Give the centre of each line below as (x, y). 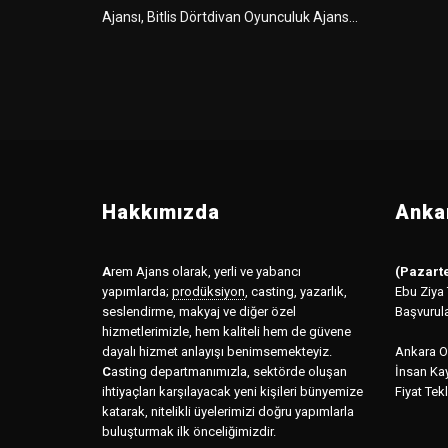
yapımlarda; (135, 291)
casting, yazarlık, (297, 291)
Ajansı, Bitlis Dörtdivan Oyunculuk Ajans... (230, 16)
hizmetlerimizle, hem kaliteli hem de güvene (226, 331)
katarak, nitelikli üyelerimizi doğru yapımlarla (228, 411)
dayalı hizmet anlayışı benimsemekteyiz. (217, 351)
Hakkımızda (161, 211)
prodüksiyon (208, 291)
